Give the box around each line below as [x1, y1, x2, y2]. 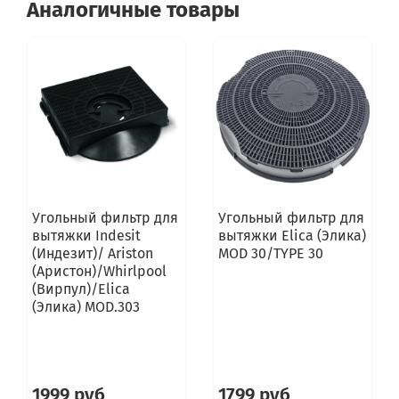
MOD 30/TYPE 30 [217, 245, 323, 263]
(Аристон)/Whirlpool [31, 263, 167, 281]
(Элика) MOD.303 [31, 298, 140, 316]
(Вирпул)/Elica [31, 281, 130, 298]
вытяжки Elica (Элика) [217, 227, 366, 245]
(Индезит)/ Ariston [31, 245, 153, 263]
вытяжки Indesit [31, 227, 141, 245]
